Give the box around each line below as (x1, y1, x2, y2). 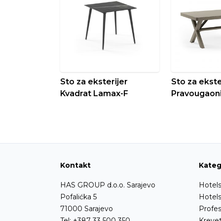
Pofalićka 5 (60, 192, 97, 201)
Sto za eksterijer (60, 76, 128, 86)
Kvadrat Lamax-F (60, 88, 128, 98)
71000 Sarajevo (60, 204, 113, 213)
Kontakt (60, 160, 91, 170)
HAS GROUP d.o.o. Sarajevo (60, 180, 155, 189)
